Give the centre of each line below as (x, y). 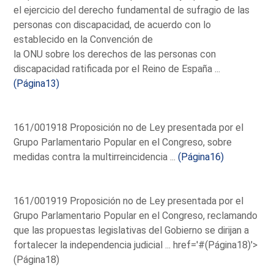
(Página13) (37, 83)
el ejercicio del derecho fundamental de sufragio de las (132, 10)
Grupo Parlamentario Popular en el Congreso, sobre (123, 142)
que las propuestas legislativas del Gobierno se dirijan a (131, 230)
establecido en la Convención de (83, 39)
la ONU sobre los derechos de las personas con (115, 54)
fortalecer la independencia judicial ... (94, 245)
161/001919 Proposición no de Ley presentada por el (129, 201)
